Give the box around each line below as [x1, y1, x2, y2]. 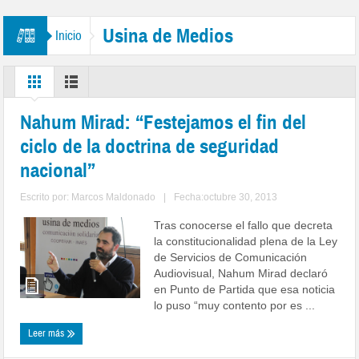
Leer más [28, 327, 67, 340]
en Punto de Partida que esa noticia [154, 283, 336, 296]
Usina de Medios [103, 23, 234, 48]
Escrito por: [20, 192, 72, 203]
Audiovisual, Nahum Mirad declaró [154, 267, 329, 280]
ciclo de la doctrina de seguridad [20, 134, 280, 159]
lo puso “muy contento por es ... [154, 299, 316, 312]
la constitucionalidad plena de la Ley [154, 235, 338, 248]
